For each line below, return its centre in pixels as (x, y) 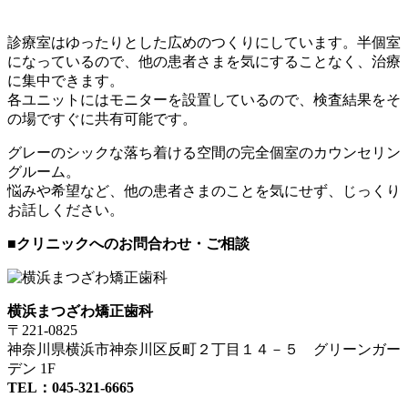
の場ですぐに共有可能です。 (102, 118)
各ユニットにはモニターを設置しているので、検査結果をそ (204, 99)
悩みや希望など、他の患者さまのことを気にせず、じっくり (204, 190)
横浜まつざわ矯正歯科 (80, 311)
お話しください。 (66, 209)
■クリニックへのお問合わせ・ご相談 (128, 243)
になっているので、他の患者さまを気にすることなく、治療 (204, 61)
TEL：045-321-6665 (71, 387)
